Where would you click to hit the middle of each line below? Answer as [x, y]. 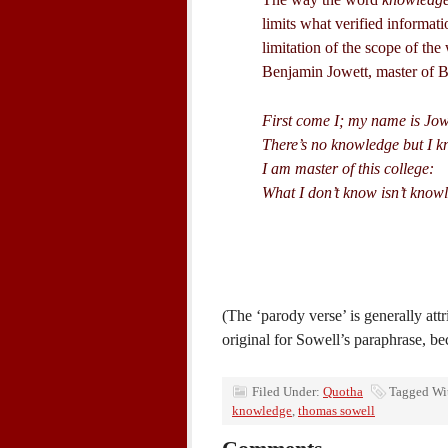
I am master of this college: [348, 168]
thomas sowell [336, 410]
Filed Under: [287, 391]
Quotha [343, 391]
